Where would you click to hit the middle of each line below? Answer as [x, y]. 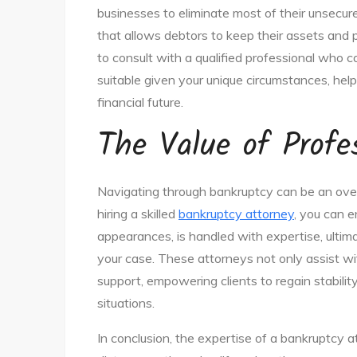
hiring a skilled [138, 214]
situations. [126, 303]
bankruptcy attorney [236, 214]
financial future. [140, 102]
